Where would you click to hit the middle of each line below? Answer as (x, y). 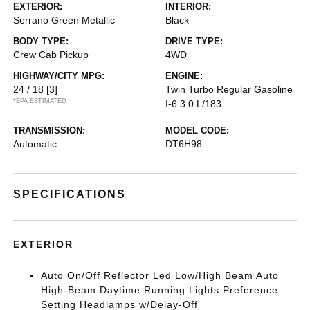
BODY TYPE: (41, 41)
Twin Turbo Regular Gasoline (229, 89)
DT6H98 (184, 144)
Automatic (35, 144)
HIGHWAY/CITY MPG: (59, 76)
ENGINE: (184, 76)
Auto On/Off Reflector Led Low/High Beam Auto (160, 275)
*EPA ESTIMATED (40, 101)
